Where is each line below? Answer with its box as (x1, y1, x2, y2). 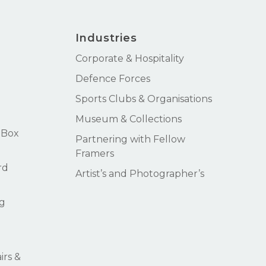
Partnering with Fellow (75, 134, 185, 145)
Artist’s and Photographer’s (75, 168, 204, 180)
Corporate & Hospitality (75, 53, 184, 65)
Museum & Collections (75, 113, 182, 125)
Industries (75, 31, 137, 45)
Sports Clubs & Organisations (75, 93, 212, 105)
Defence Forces (75, 73, 150, 85)
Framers (75, 148, 114, 160)
